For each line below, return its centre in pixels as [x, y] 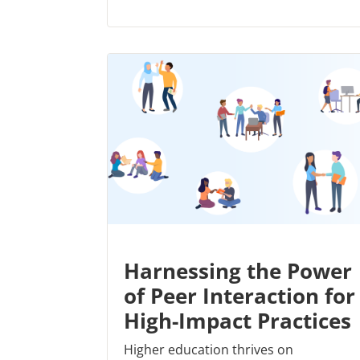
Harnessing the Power [238, 270]
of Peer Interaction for [239, 295]
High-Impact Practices [237, 320]
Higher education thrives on [209, 349]
